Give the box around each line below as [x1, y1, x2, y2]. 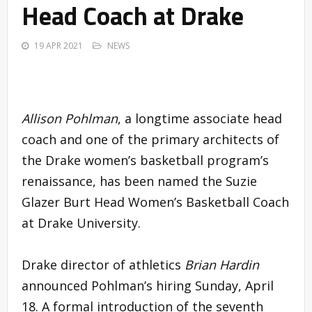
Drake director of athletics [22, 256, 185, 274]
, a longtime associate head [118, 110, 282, 127]
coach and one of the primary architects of [22, 131, 279, 148]
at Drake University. [22, 214, 141, 232]
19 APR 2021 [34, 40, 83, 52]
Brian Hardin [185, 256, 259, 274]
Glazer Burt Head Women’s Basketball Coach [22, 194, 289, 211]
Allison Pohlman [22, 110, 118, 127]
